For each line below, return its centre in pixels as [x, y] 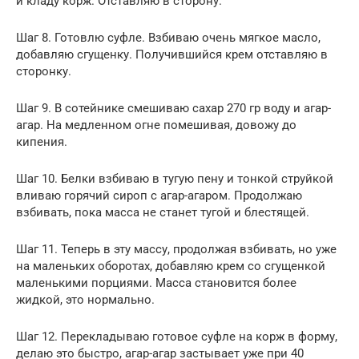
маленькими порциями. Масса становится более [156, 282]
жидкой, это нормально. [85, 299]
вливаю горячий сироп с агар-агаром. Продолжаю [159, 195]
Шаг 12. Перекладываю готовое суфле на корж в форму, [177, 336]
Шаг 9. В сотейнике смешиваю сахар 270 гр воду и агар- [173, 108]
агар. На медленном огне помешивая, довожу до [156, 125]
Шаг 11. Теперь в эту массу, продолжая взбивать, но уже [176, 249]
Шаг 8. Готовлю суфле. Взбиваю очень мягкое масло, [168, 37]
